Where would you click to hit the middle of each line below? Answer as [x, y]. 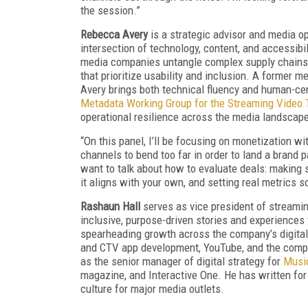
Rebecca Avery [114, 34]
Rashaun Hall [110, 206]
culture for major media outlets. [152, 288]
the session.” [110, 10]
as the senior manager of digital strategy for [182, 261]
